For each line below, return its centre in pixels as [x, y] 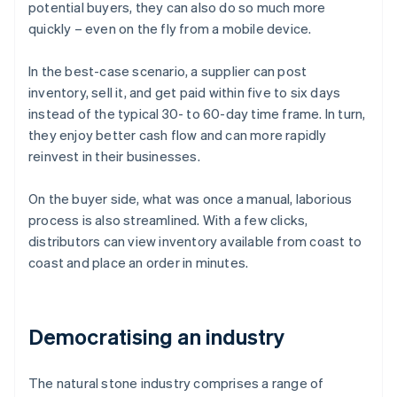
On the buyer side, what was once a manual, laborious [191, 198]
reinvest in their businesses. [114, 156]
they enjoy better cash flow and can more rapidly [178, 134]
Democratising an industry [157, 336]
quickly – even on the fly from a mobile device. [170, 28]
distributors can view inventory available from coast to [195, 241]
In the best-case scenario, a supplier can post [168, 70]
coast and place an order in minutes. [139, 262]
